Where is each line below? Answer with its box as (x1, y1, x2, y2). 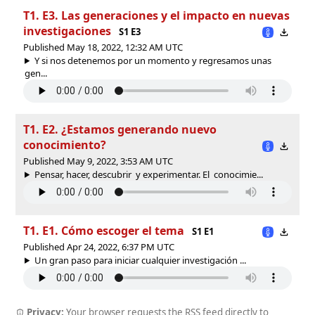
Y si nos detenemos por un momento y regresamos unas (34, 53, 271, 67)
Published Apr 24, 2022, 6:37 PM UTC (23, 240, 174, 253)
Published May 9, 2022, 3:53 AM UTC (23, 154, 173, 167)
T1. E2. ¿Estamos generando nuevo (23, 121, 217, 137)
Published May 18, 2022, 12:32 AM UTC (23, 40, 183, 53)
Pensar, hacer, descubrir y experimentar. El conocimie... (34, 167, 263, 181)
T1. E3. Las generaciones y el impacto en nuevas (23, 7, 290, 23)
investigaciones (23, 22, 111, 39)
